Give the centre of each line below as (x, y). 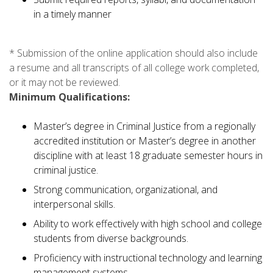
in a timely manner (73, 14)
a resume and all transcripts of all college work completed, (134, 67)
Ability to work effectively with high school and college (148, 223)
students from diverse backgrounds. (111, 238)
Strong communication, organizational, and (126, 189)
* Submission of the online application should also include (133, 53)
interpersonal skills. (74, 204)
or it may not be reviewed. (65, 82)
